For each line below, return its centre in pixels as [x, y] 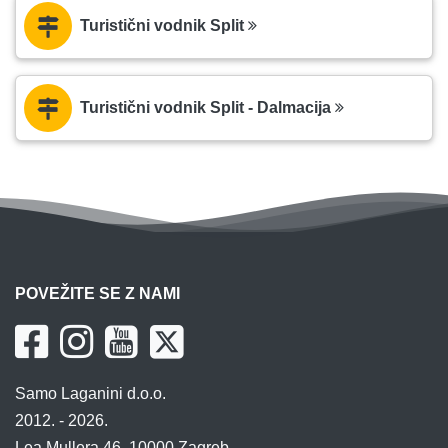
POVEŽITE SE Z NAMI [97, 294]
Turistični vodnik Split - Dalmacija [207, 108]
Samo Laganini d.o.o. [90, 394]
